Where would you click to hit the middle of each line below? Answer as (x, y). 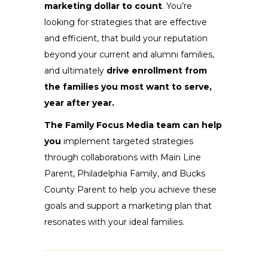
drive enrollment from (157, 70)
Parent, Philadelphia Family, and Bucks (125, 173)
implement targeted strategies (127, 141)
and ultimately (75, 70)
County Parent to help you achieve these (130, 189)
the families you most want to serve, (128, 86)
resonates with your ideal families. (114, 222)
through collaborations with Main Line (123, 157)
